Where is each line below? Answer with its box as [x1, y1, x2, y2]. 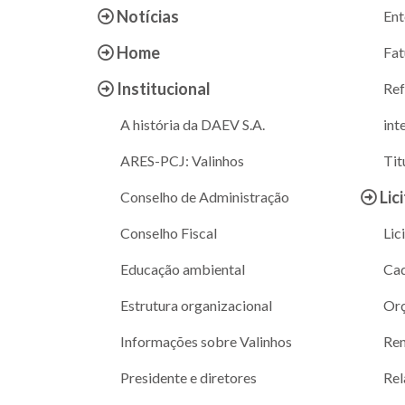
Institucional [113, 78, 211, 99]
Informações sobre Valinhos [119, 332, 292, 350]
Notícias [113, 5, 179, 26]
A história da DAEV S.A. [119, 115, 265, 133]
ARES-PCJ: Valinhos [119, 151, 244, 169]
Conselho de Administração [119, 187, 289, 205]
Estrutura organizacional [119, 296, 272, 314]
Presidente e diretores [119, 368, 257, 386]
